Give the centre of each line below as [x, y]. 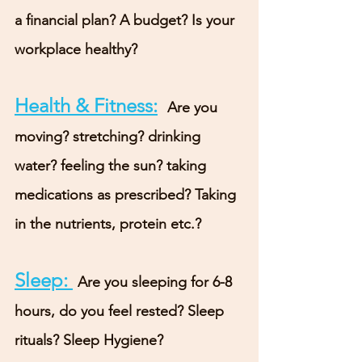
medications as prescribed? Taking [127, 195]
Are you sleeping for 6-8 [157, 282]
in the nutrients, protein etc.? [108, 224]
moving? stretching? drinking [109, 137]
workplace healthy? [76, 49]
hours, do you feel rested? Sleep [121, 311]
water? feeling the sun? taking [112, 166]
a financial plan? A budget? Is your [126, 20]
